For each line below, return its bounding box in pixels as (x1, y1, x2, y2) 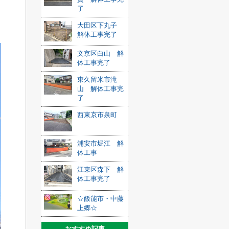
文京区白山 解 (77, 50, 124, 57)
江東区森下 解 (77, 166, 124, 173)
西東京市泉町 (77, 111, 117, 119)
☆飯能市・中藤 (77, 195, 124, 202)
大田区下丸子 (77, 21, 124, 29)
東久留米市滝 (77, 76, 117, 83)
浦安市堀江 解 (77, 140, 124, 147)
